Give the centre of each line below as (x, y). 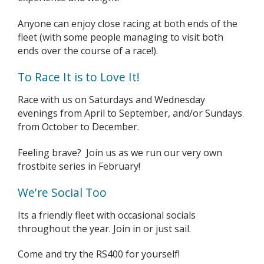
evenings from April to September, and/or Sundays (130, 113)
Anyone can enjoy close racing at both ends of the (128, 24)
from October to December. (78, 126)
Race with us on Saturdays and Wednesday (111, 99)
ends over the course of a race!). (88, 51)
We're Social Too (62, 192)
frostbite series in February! (80, 166)
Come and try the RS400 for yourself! (100, 254)
